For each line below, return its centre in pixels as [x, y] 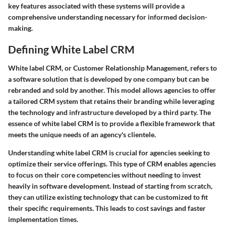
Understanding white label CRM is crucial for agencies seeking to [109, 153]
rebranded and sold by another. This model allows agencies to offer [112, 90]
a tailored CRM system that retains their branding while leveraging [111, 101]
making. [20, 28]
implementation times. [43, 219]
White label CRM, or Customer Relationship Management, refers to [112, 68]
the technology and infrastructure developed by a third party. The [109, 112]
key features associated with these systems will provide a [96, 6]
